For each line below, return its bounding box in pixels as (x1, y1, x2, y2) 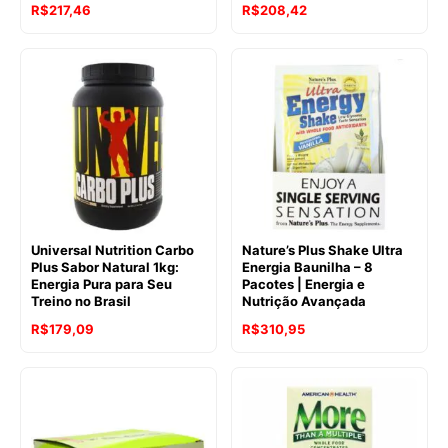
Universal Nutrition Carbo (31, 241, 194, 258)
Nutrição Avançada (242, 292, 366, 309)
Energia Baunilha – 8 (242, 258, 373, 275)
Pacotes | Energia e (242, 275, 365, 292)
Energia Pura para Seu (31, 275, 172, 292)
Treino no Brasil (31, 292, 131, 309)
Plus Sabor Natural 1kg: (31, 258, 179, 275)
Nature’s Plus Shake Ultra (242, 241, 403, 258)
